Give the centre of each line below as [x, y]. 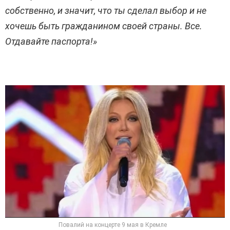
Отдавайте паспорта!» [51, 42]
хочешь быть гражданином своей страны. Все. [104, 26]
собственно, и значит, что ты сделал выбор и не [106, 11]
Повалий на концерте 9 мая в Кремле [112, 225]
